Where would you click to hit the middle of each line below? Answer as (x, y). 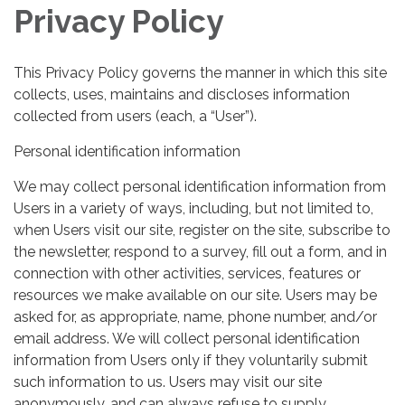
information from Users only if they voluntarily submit (191, 360)
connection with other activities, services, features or (187, 273)
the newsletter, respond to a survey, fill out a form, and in (200, 251)
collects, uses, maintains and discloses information (182, 94)
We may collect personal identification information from (200, 186)
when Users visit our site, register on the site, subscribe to (202, 230)
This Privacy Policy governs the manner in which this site (200, 72)
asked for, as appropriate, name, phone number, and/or (195, 316)
